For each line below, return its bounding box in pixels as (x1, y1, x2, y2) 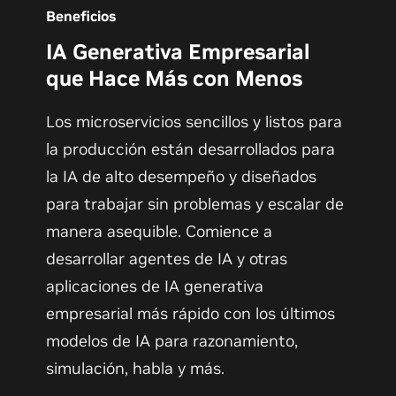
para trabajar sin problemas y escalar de (46, 193, 345, 214)
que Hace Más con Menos (46, 64, 303, 92)
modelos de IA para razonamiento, (46, 330, 299, 351)
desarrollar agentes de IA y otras (46, 247, 288, 269)
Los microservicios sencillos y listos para (46, 110, 343, 132)
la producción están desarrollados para (46, 138, 336, 159)
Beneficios (46, 6, 117, 25)
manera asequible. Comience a (46, 220, 273, 241)
